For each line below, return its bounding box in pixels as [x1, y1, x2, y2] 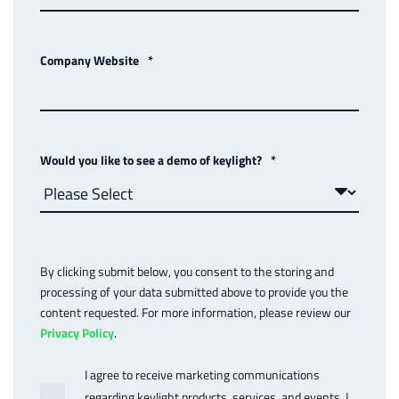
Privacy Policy [40, 322, 114, 342]
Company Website [40, 50, 139, 69]
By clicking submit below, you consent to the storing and [40, 261, 334, 281]
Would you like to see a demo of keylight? [40, 150, 262, 169]
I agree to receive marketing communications [85, 364, 320, 384]
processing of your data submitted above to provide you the [40, 281, 348, 301]
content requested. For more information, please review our [40, 302, 351, 322]
